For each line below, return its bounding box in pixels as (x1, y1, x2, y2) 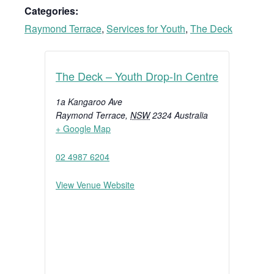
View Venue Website (56, 179, 135, 191)
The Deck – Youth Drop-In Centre (56, 68, 218, 84)
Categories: (24, 4, 78, 18)
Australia (174, 109, 208, 122)
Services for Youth (106, 21, 185, 36)
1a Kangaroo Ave (56, 95, 122, 108)
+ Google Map (56, 122, 111, 135)
